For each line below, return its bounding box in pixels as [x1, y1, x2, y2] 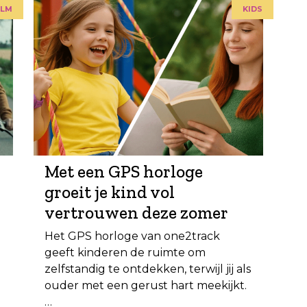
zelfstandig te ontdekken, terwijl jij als [45, 262, 251, 275]
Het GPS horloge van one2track [45, 229, 220, 243]
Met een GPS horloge [45, 160, 203, 182]
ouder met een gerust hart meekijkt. [45, 278, 247, 292]
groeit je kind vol [45, 181, 175, 202]
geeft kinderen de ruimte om [45, 245, 206, 259]
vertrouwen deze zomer [45, 201, 228, 223]
